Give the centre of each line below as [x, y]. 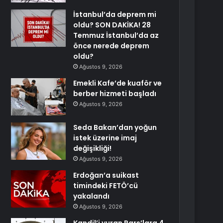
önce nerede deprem [111, 46]
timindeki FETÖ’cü [106, 186]
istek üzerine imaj [105, 138]
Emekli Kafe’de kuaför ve [118, 83]
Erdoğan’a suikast [106, 175]
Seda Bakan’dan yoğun [115, 127]
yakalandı [92, 196]
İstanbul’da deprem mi [115, 14]
